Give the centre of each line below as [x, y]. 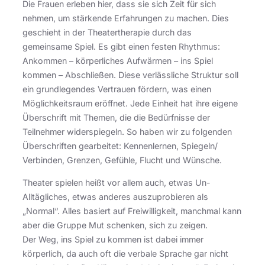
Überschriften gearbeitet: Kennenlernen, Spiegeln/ [120, 146]
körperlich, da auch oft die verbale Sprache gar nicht [125, 253]
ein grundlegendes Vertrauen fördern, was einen [117, 89]
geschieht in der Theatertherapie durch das [107, 32]
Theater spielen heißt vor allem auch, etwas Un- [117, 182]
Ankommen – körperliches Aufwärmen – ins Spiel [118, 60]
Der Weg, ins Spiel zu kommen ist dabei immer [113, 239]
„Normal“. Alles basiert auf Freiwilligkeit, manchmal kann [132, 211]
